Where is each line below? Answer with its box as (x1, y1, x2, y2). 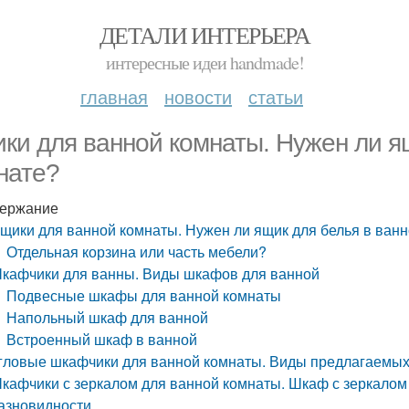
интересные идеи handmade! (105, 50, 304, 75)
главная (80, 83, 148, 110)
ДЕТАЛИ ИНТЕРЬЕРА (99, 19, 310, 50)
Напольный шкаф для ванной (6, 307, 209, 328)
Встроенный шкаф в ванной (6, 329, 198, 350)
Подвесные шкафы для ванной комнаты (6, 285, 282, 306)
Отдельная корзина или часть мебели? (6, 241, 267, 262)
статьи (248, 83, 303, 110)
